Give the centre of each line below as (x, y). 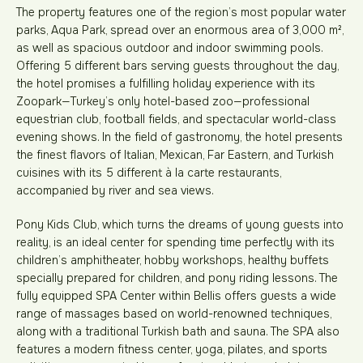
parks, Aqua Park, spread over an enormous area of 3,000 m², (180, 30)
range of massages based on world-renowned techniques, (174, 314)
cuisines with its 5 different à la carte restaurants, (149, 173)
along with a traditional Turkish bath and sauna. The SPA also (178, 331)
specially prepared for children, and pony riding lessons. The (177, 278)
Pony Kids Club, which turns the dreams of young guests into (180, 224)
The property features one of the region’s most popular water (181, 12)
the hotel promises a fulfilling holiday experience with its (166, 83)
